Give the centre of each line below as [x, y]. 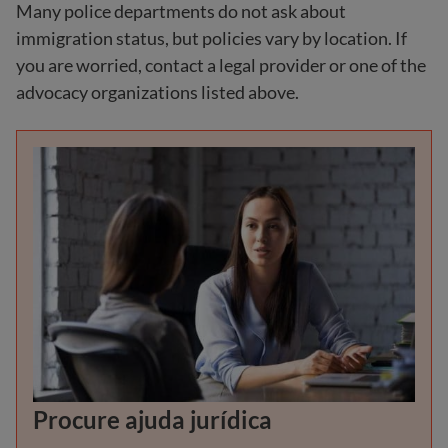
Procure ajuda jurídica [152, 420]
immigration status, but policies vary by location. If [211, 38]
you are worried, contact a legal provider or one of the [221, 65]
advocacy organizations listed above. [157, 92]
